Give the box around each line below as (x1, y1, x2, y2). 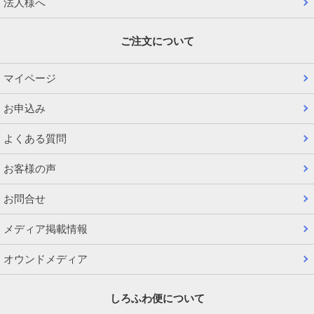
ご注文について (120, 34, 194, 47)
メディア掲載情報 (4, 223, 88, 235)
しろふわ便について (109, 292, 205, 304)
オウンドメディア (4, 253, 88, 266)
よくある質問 (4, 132, 67, 145)
